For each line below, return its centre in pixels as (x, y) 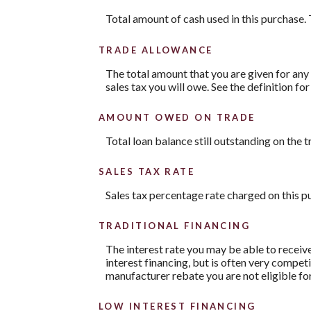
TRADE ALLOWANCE (156, 50)
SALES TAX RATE (147, 171)
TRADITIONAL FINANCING (175, 226)
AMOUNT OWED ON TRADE (177, 117)
